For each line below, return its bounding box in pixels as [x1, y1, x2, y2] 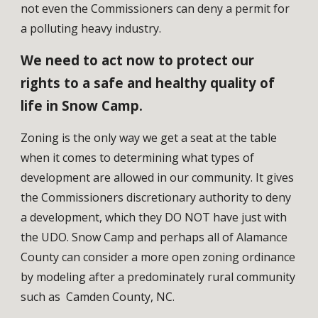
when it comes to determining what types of [21, 149, 255, 165]
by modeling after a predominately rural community [21, 268, 296, 285]
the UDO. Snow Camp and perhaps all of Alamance [21, 229, 288, 245]
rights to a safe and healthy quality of [21, 73, 275, 92]
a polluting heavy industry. [21, 20, 165, 36]
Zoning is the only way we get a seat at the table [21, 129, 278, 146]
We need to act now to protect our [21, 50, 255, 69]
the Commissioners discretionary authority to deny [21, 189, 292, 205]
